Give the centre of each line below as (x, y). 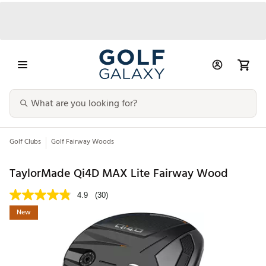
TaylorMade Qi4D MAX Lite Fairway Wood (119, 173)
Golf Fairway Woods (83, 142)
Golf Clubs (25, 142)
